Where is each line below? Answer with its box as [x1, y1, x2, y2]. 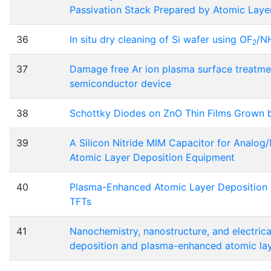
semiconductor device [70, 77, 171, 90]
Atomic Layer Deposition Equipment [70, 151, 235, 164]
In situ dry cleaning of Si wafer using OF [70, 33, 252, 46]
